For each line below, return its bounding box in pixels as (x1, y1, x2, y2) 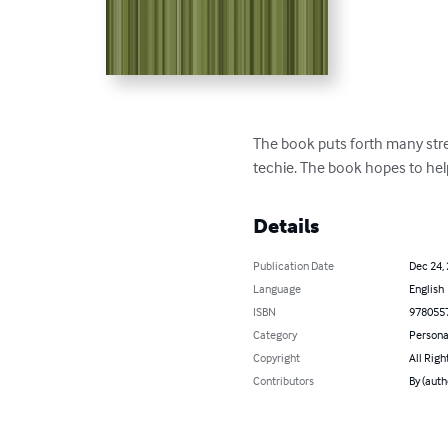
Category (253, 326, 298, 342)
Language (253, 280, 302, 296)
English (408, 280, 444, 296)
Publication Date (253, 257, 335, 273)
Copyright (253, 349, 301, 365)
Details (253, 213, 320, 238)
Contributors (253, 372, 315, 388)
